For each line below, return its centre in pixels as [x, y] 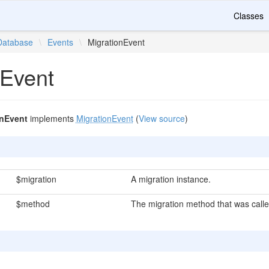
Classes [249, 16]
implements [52, 118]
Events [61, 42]
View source [162, 118]
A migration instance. [171, 179]
